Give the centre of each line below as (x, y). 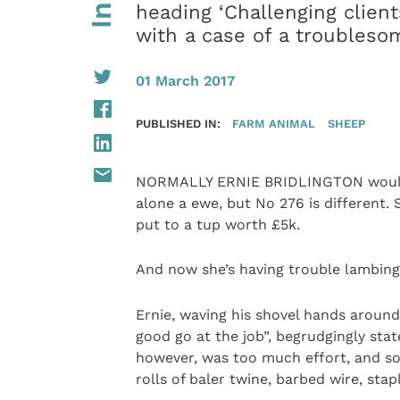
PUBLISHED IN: (178, 123)
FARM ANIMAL (274, 123)
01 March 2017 (185, 81)
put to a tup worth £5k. (217, 224)
